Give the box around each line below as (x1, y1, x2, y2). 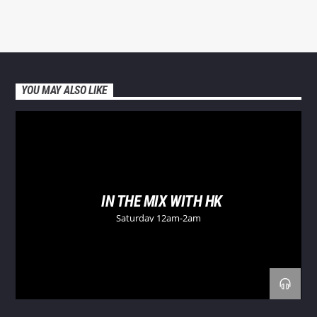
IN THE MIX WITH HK (101, 192, 223, 211)
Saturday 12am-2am (116, 211, 201, 224)
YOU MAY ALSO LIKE (21, 83, 108, 98)
